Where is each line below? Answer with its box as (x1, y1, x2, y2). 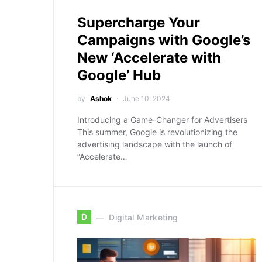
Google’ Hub (77, 67, 161, 84)
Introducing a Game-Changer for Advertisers (77, 115, 247, 125)
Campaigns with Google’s (77, 32, 250, 49)
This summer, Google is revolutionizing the (77, 127, 237, 137)
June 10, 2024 (123, 94, 170, 103)
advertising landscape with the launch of (77, 139, 232, 149)
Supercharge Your (77, 14, 200, 31)
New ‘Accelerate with (77, 49, 221, 66)
